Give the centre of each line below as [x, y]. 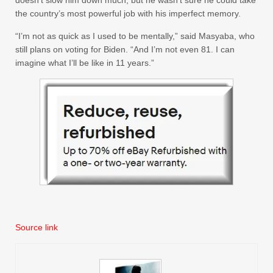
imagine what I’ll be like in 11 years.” [85, 62]
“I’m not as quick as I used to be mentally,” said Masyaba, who [135, 36]
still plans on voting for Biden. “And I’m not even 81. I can [125, 49]
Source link [37, 227]
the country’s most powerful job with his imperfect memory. [128, 13]
